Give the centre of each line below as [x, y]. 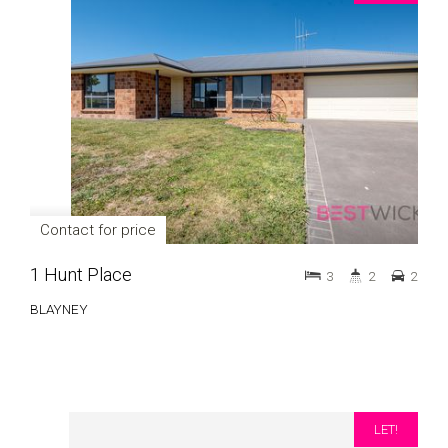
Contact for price [98, 230]
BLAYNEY [59, 309]
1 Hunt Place [81, 274]
